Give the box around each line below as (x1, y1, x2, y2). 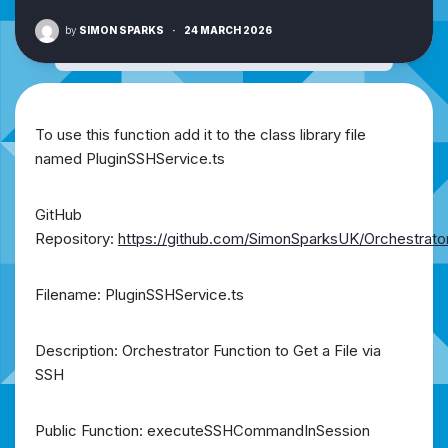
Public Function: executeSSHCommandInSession (35, 420, 370, 440)
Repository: (35, 228, 118, 248)
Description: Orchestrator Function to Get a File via (35, 340, 381, 360)
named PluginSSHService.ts (35, 148, 225, 168)
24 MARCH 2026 (184, 23, 272, 36)
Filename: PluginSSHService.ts (35, 284, 244, 304)
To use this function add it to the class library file (35, 124, 366, 144)
